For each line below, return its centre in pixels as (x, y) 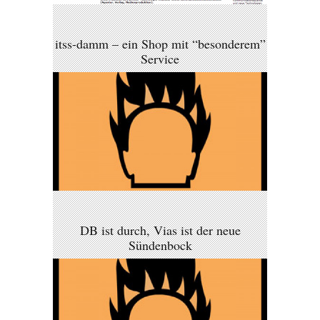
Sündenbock (160, 245)
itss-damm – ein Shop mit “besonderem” (160, 43)
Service (160, 58)
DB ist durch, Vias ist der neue (160, 230)
